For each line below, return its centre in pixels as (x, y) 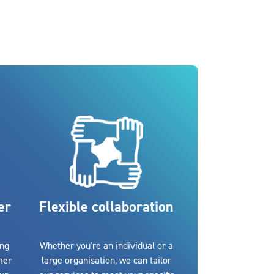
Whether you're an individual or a (107, 246)
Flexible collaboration (107, 207)
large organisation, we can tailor (107, 261)
